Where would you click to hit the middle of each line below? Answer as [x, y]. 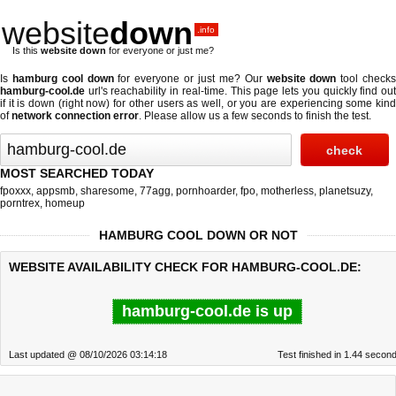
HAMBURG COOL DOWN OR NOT [198, 235]
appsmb [56, 191]
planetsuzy [345, 191]
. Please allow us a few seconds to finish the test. [255, 116]
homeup [65, 203]
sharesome [107, 191]
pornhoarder [206, 191]
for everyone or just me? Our [190, 79]
